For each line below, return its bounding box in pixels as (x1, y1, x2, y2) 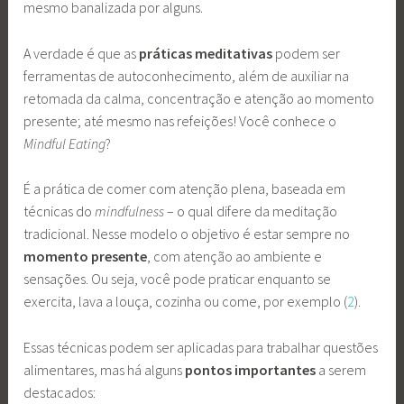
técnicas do (23, 202, 96, 221)
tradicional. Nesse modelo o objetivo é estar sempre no (23, 225, 351, 243)
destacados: (23, 382, 102, 401)
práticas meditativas (139, 43, 273, 62)
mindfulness (95, 202, 165, 221)
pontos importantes (185, 360, 317, 379)
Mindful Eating (23, 133, 106, 152)
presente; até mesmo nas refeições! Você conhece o (23, 111, 337, 130)
